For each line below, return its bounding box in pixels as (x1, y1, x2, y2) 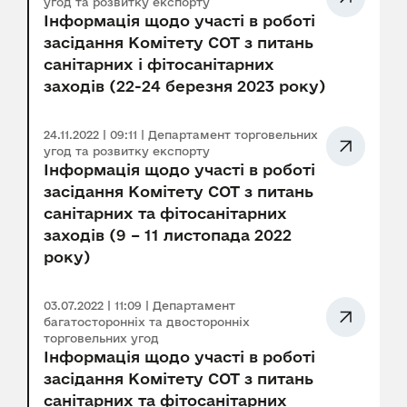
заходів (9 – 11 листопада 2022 (44, 226, 292, 244)
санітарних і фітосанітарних (44, 55, 274, 74)
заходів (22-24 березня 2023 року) (44, 77, 325, 95)
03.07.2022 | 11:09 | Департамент (44, 299, 235, 313)
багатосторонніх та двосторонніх (44, 315, 250, 329)
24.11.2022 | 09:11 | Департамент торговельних (44, 128, 318, 142)
